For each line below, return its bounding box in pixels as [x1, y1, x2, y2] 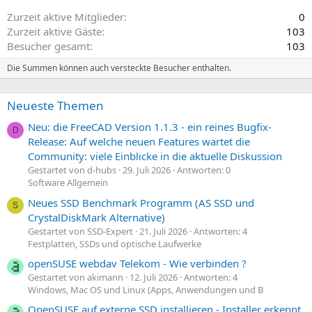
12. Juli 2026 [130, 270, 178, 283]
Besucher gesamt [7, 39, 90, 53]
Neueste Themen [7, 97, 104, 114]
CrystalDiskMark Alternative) [28, 210, 165, 224]
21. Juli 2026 [139, 224, 187, 237]
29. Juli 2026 [123, 164, 171, 177]
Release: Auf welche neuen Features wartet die [28, 134, 250, 149]
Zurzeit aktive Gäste [7, 24, 102, 38]
